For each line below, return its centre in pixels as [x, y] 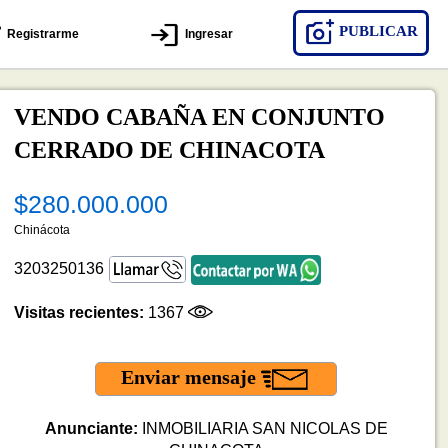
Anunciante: [91, 428]
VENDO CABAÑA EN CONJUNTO [199, 117]
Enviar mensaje [191, 376]
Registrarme [41, 34]
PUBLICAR [376, 31]
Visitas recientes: [78, 312]
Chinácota [41, 229]
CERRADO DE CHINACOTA [169, 150]
